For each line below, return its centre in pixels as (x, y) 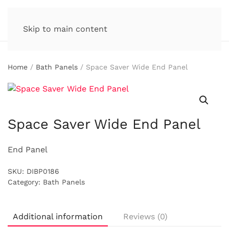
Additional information (58, 216)
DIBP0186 (43, 171)
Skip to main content (65, 29)
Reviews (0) (145, 216)
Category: (25, 182)
